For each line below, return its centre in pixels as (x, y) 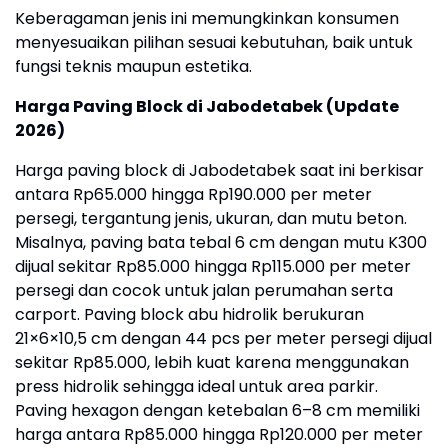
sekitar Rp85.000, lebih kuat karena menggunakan (212, 363)
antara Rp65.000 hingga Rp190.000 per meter (193, 195)
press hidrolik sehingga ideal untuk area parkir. (196, 387)
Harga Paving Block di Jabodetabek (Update (207, 107)
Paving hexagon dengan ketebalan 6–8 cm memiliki (217, 411)
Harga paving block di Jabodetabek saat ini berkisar (219, 171)
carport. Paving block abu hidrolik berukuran (189, 315)
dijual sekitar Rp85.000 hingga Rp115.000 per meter (213, 267)
